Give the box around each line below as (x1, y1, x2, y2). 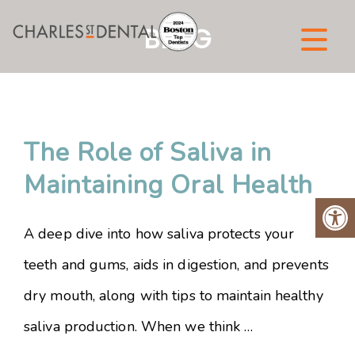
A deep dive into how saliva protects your (24, 224, 295, 243)
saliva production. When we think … (24, 317, 254, 336)
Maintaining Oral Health (24, 168, 313, 202)
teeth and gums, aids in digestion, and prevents (24, 255, 329, 274)
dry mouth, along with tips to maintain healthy (24, 286, 323, 305)
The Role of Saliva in (24, 136, 272, 170)
